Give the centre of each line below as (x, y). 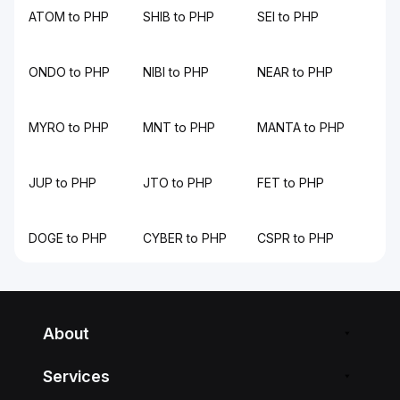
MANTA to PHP (301, 127)
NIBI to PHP (176, 72)
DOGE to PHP (68, 238)
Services (76, 376)
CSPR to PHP (296, 238)
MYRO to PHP (69, 127)
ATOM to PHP (69, 17)
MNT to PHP (179, 127)
